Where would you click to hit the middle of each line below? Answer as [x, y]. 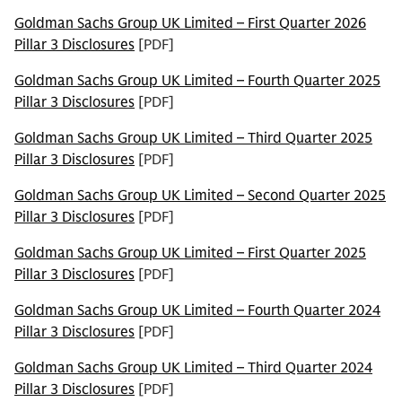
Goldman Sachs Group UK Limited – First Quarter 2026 [190, 23]
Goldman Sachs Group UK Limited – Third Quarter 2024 [193, 368]
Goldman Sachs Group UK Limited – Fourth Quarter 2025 [197, 81]
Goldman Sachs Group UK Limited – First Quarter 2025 [190, 253]
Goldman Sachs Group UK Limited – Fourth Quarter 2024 [197, 310]
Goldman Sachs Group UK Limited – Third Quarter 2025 [193, 138]
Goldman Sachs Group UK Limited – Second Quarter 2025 [200, 196]
